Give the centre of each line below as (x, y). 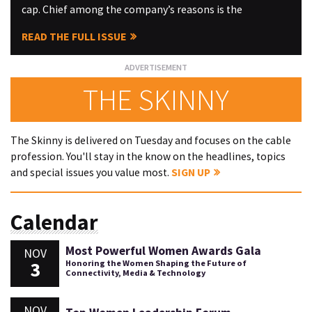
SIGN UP (191, 173)
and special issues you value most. (91, 173)
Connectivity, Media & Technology (135, 273)
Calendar (54, 222)
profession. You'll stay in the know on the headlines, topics (148, 157)
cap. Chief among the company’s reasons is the (132, 9)
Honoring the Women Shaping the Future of (156, 263)
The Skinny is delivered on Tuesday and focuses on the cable (151, 141)
